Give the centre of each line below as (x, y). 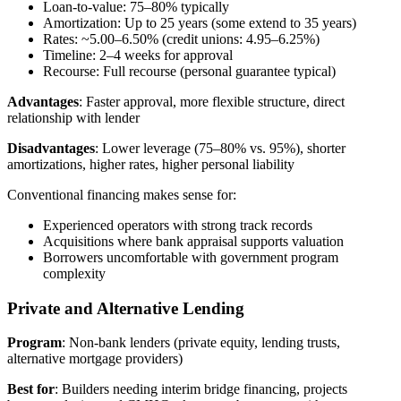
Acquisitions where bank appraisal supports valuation (193, 241)
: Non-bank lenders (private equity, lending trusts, (201, 343)
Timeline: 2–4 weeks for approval (138, 55)
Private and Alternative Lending (126, 308)
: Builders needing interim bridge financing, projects (201, 389)
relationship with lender (73, 117)
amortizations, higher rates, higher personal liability (151, 164)
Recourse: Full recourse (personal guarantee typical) (189, 71)
